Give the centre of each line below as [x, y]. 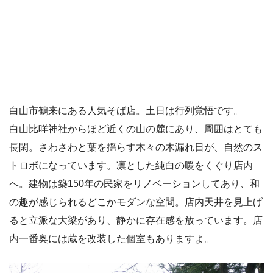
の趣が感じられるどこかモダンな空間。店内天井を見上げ [136, 202]
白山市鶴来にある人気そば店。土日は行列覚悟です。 [126, 110]
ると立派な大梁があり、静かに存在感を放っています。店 [136, 220]
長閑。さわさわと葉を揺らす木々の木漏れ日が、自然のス [136, 147]
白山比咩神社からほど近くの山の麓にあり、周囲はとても [136, 129]
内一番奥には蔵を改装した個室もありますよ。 [112, 238]
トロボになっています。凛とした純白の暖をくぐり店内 [131, 165]
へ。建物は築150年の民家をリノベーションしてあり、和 [134, 183]
